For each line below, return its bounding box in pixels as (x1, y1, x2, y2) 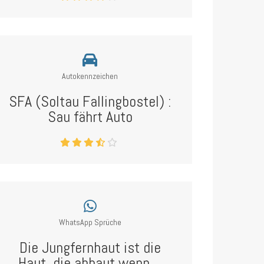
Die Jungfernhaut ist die (19, 238, 161, 258)
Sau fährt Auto (47, 107, 133, 127)
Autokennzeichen (62, 71, 118, 81)
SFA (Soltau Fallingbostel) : (9, 92, 171, 111)
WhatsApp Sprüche (58, 217, 121, 227)
